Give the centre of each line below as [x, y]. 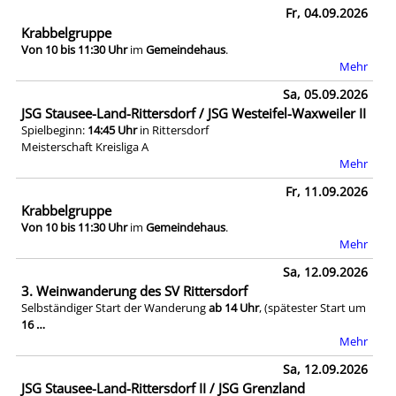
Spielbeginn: [54, 129]
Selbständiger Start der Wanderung [115, 308]
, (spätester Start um [312, 308]
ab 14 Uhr [234, 308]
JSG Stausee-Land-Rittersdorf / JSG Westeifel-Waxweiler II [194, 113]
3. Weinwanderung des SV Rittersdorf [134, 291]
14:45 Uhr [112, 129]
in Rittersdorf [173, 129]
